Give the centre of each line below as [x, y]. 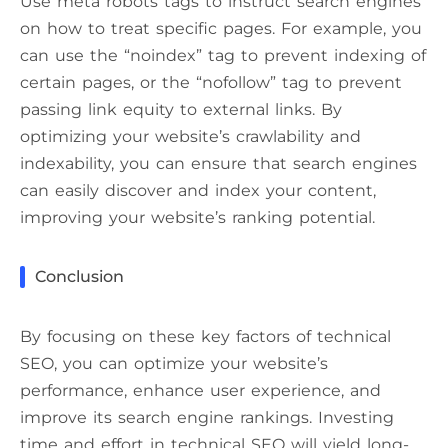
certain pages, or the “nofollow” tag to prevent [211, 83]
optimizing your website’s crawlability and [190, 137]
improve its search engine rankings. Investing [207, 418]
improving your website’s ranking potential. [197, 218]
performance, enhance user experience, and [200, 391]
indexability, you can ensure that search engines [218, 164]
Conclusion [79, 277]
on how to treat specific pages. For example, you [221, 29]
